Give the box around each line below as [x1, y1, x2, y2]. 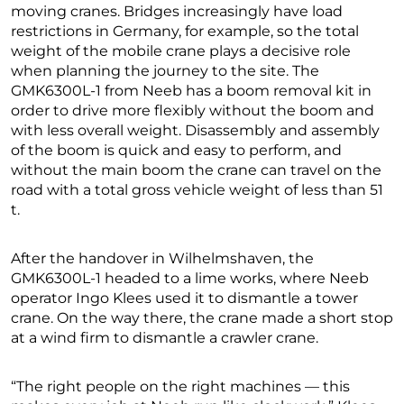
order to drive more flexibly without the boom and [11, 102, 374, 120]
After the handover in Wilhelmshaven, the [11, 250, 314, 268]
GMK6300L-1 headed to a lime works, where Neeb [11, 270, 369, 288]
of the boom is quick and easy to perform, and [11, 142, 342, 160]
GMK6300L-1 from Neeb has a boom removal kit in [11, 82, 372, 100]
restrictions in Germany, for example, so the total [11, 23, 359, 41]
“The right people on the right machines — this [11, 378, 350, 396]
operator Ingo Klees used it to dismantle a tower [11, 289, 358, 308]
